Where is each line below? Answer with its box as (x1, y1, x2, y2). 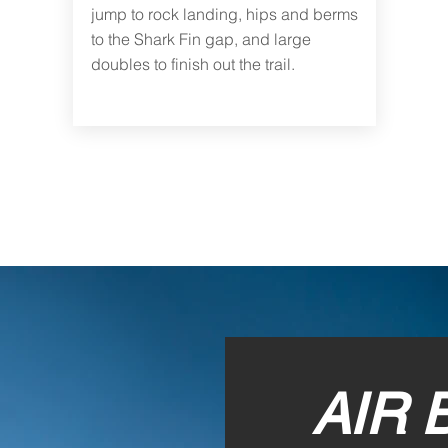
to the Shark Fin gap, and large (90, 29, 311, 49)
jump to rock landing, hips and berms (90, 4, 358, 24)
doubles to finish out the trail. (90, 54, 295, 74)
